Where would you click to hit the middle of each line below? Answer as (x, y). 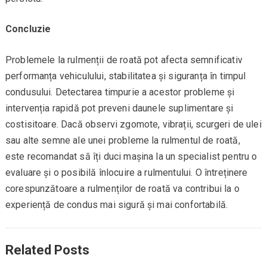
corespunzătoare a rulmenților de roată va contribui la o (122, 189)
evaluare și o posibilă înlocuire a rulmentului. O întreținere (126, 173)
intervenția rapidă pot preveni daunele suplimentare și (119, 108)
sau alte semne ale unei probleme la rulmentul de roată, (122, 141)
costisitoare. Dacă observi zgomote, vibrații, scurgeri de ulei (133, 125)
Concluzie (28, 29)
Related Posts (47, 250)
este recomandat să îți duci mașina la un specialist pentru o (131, 157)
